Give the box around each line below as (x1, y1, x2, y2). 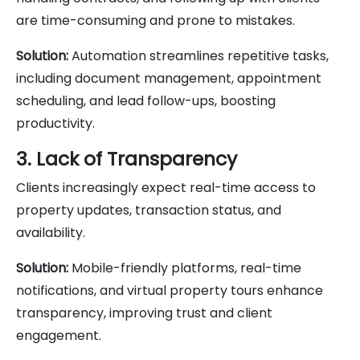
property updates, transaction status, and (16, 200, 281, 219)
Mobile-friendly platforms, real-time (68, 258, 301, 277)
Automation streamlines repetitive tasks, (68, 46, 329, 65)
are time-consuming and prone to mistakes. (16, 10, 295, 30)
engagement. (16, 325, 101, 345)
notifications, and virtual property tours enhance (16, 280, 323, 300)
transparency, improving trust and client (16, 303, 272, 322)
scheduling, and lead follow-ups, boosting (16, 91, 276, 110)
